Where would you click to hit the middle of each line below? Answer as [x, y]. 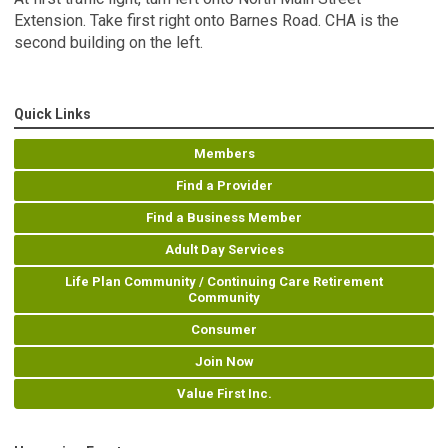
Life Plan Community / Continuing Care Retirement [224, 281]
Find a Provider [224, 185]
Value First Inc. [224, 393]
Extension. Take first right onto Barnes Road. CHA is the [206, 20]
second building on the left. [108, 42]
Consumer [224, 329]
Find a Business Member [224, 217]
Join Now [224, 361]
